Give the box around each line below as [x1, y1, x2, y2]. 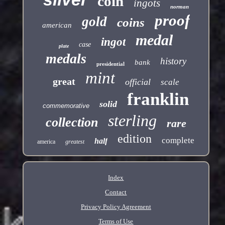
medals [45, 50, 86, 66]
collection [45, 115, 98, 130]
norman [170, 3, 189, 10]
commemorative [43, 101, 90, 109]
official [125, 76, 151, 87]
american [42, 21, 72, 29]
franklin [127, 89, 189, 109]
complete [162, 135, 195, 145]
